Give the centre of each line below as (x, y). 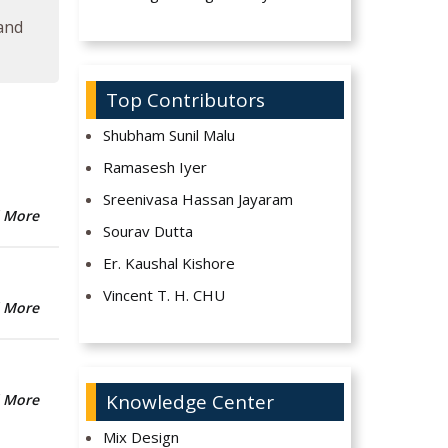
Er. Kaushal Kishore (169, 263)
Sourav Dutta (148, 231)
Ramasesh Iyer (155, 167)
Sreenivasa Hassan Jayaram (198, 199)
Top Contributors (185, 100)
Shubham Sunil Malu (169, 135)
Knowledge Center (189, 402)
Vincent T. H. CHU (164, 295)
